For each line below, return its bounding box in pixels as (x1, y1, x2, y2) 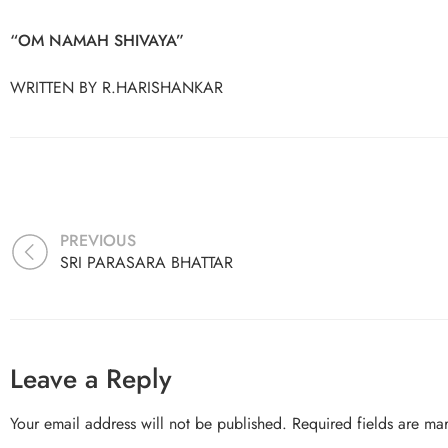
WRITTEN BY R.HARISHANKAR (10, 76, 223, 100)
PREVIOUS (60, 229, 136, 253)
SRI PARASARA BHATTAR (60, 251, 233, 275)
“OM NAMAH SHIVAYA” (10, 29, 184, 53)
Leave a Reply (10, 359, 172, 398)
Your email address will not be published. (10, 412, 287, 435)
